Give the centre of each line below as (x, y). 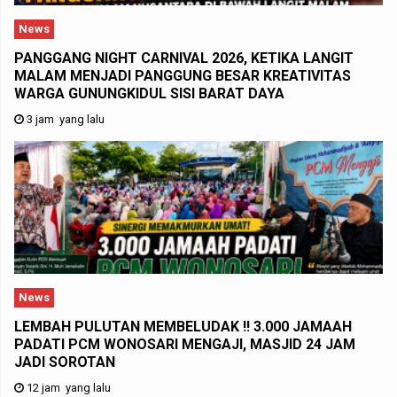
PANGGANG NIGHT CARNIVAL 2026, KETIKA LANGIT (184, 58)
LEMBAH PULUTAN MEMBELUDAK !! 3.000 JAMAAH (183, 327)
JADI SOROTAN (65, 362)
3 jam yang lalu (64, 120)
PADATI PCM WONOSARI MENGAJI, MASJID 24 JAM (185, 345)
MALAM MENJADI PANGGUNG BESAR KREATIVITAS (183, 76)
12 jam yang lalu (67, 388)
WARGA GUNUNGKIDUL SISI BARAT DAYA (149, 94)
